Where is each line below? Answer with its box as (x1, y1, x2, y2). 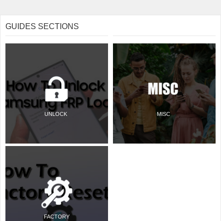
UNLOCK (44, 110, 67, 117)
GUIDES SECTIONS (5, 22, 79, 31)
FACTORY (44, 213, 70, 220)
